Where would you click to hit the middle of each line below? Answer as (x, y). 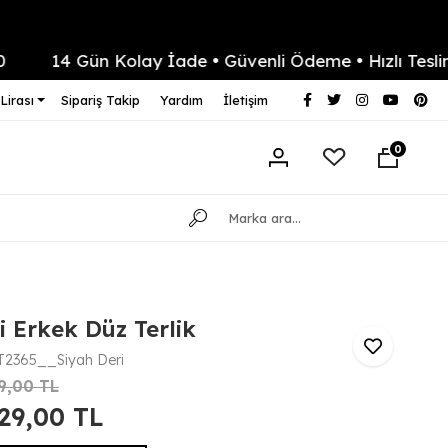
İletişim (245, 100)
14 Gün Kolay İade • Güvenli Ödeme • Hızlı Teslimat (221, 60)
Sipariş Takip (100, 100)
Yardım (181, 100)
